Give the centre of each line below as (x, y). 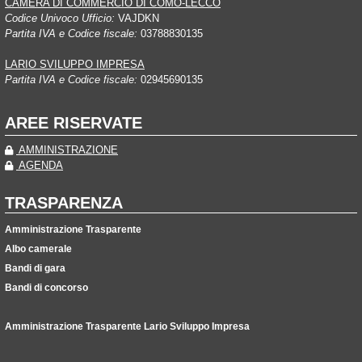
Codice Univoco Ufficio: (60, 18)
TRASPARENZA (64, 202)
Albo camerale (38, 248)
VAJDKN (137, 18)
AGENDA (40, 165)
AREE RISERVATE (74, 122)
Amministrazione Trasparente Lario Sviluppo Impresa (127, 326)
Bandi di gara (35, 268)
